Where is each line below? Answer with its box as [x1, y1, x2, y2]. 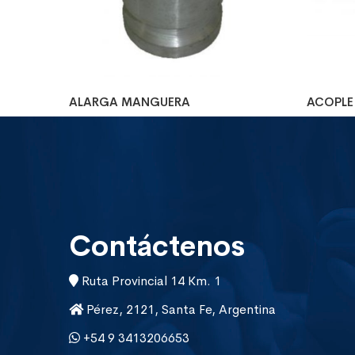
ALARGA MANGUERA [69, 94, 190, 110]
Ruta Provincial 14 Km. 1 [78, 272, 221, 289]
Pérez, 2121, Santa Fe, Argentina [83, 300, 276, 318]
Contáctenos [69, 227, 245, 265]
